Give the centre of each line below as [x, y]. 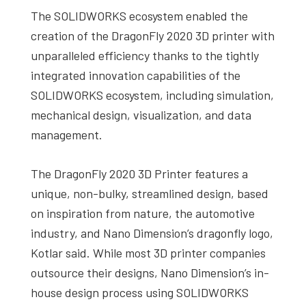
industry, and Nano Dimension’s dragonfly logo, [152, 233]
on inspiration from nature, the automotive [143, 213]
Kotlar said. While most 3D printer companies [148, 252]
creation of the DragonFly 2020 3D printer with [153, 35]
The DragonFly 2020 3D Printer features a [139, 173]
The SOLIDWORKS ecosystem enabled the [139, 15]
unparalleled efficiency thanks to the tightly [145, 55]
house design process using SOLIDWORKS [140, 292]
